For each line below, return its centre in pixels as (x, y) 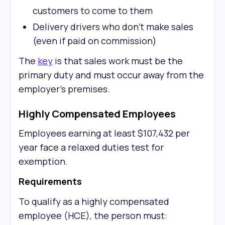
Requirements (50, 181)
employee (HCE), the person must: (93, 215)
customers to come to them (93, 11)
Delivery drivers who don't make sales (113, 27)
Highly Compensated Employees (97, 114)
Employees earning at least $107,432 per (104, 133)
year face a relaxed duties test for (91, 147)
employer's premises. (64, 89)
